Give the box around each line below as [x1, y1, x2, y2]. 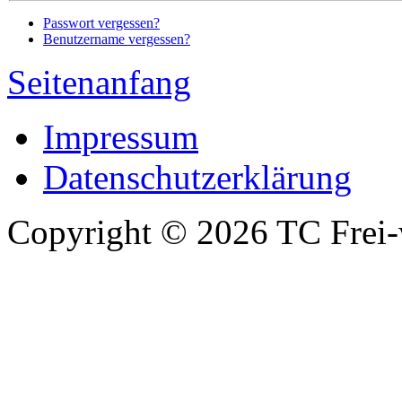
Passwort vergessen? [43, 15, 160, 31]
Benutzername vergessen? [43, 31, 190, 48]
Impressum [43, 118, 198, 157]
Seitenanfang [7, 63, 191, 102]
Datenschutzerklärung [43, 158, 352, 197]
